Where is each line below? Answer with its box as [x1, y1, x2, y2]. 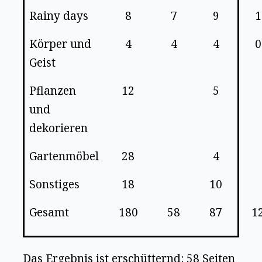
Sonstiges [29, 177, 80, 192]
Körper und [29, 36, 92, 52]
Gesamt [29, 205, 70, 220]
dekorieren [29, 120, 88, 136]
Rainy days [29, 8, 89, 24]
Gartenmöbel [29, 149, 99, 164]
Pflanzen [29, 83, 77, 99]
